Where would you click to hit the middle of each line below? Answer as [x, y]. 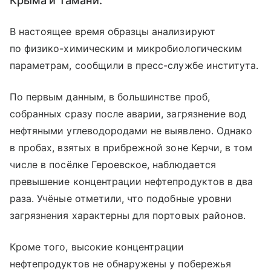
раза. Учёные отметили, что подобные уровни [121, 198]
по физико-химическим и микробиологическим [126, 48]
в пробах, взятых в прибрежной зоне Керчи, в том [131, 148]
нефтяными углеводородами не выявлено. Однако [131, 131]
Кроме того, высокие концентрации [97, 247]
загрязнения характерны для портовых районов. [128, 215]
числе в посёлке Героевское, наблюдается [113, 165]
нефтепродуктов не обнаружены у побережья [120, 264]
